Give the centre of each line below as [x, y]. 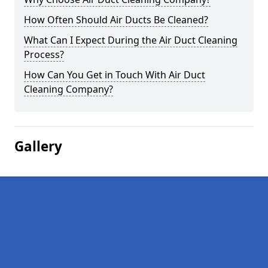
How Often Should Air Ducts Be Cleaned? [116, 20]
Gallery [38, 146]
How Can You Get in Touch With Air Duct [115, 75]
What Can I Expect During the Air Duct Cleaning [131, 40]
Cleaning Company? [68, 89]
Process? [44, 54]
